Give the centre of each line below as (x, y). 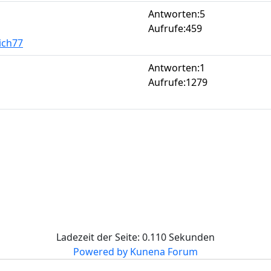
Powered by (100, 251)
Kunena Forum (164, 251)
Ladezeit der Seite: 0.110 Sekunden (135, 237)
